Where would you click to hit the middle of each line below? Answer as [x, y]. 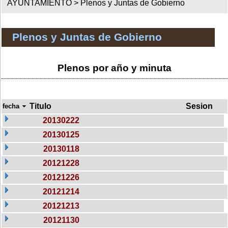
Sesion [199, 106]
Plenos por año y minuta [115, 68]
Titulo [40, 106]
